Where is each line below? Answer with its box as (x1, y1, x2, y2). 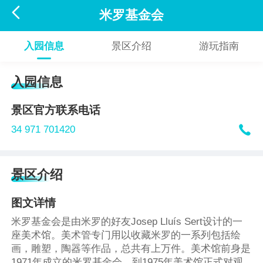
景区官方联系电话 (11, 103, 101, 116)
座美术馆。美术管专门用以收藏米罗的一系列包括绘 (11, 230, 241, 241)
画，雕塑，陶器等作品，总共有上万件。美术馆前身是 (11, 243, 251, 255)
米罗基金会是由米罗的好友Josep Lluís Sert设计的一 (11, 216, 243, 228)
